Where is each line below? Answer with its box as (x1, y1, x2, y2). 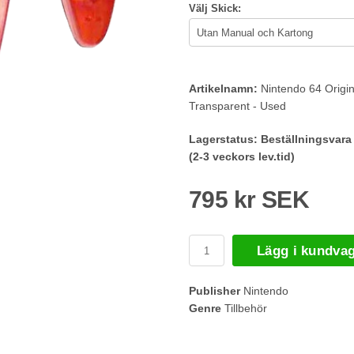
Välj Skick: (189, 2, 241, 15)
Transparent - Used (189, 100, 286, 113)
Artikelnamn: (189, 82, 258, 96)
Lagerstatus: (189, 133, 258, 146)
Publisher (189, 284, 240, 298)
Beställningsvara (261, 133, 352, 146)
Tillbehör (221, 302, 267, 315)
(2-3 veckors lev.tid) (189, 150, 295, 164)
